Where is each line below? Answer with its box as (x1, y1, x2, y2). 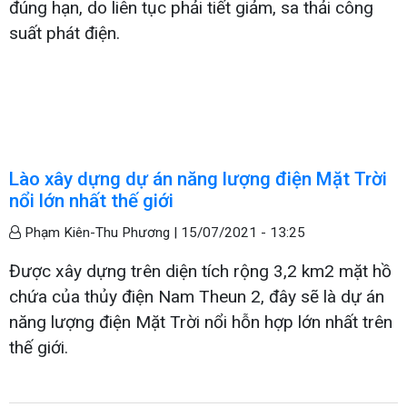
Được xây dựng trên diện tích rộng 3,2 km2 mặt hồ (9, 260, 392, 282)
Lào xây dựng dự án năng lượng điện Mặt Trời (9, 167, 387, 190)
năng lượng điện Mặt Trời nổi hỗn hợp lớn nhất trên (9, 311, 392, 333)
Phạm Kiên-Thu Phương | (21, 223, 181, 241)
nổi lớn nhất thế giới (9, 189, 174, 212)
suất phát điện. (9, 22, 120, 44)
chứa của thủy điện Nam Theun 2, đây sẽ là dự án (9, 285, 384, 307)
